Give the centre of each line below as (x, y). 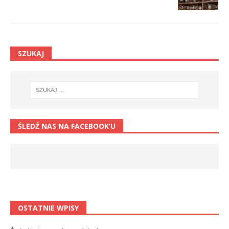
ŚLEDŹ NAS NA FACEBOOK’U (67, 126)
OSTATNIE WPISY (48, 208)
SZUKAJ (31, 53)
